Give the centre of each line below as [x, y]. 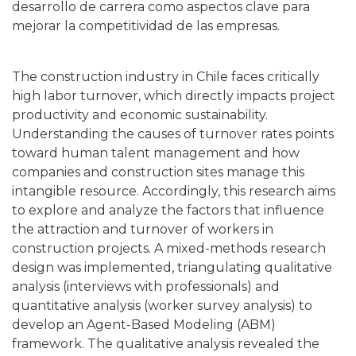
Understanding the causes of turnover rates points [173, 134]
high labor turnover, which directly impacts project [174, 96]
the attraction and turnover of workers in [143, 230]
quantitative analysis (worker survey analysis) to [162, 306]
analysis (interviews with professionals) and [146, 287]
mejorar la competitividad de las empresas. [146, 26]
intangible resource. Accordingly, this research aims [174, 192]
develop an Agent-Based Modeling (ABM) [144, 325]
